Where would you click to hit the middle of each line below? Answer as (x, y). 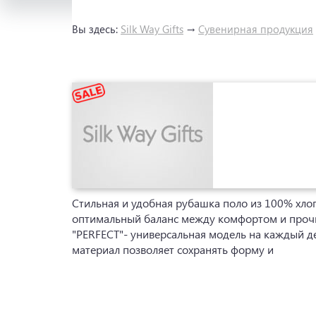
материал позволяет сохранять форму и (173, 250)
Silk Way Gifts (152, 29)
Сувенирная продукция (256, 29)
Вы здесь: (96, 29)
